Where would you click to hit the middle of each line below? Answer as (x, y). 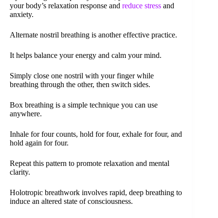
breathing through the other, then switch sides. (80, 84)
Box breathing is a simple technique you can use (84, 105)
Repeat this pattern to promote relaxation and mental (90, 163)
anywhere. (26, 113)
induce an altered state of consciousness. (71, 201)
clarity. (20, 172)
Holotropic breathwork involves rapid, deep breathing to (96, 192)
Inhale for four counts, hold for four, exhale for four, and (96, 134)
